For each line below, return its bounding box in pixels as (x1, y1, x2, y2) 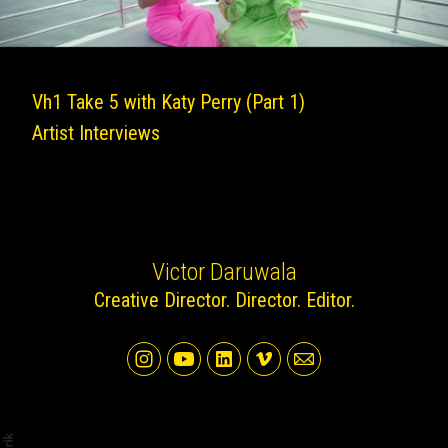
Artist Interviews (32, 121, 160, 145)
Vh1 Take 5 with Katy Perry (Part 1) (32, 90, 305, 114)
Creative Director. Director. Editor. (93, 288, 355, 312)
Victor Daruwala (151, 258, 297, 286)
